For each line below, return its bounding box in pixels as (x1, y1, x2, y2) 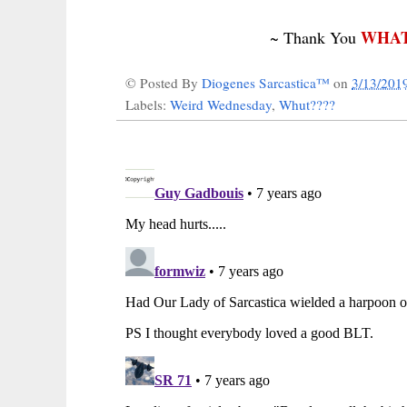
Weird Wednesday (170, 95, 272, 114)
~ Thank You (269, 26, 361, 49)
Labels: (125, 95, 170, 114)
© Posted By (125, 74, 202, 93)
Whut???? (279, 95, 335, 114)
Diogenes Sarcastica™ (202, 74, 333, 93)
